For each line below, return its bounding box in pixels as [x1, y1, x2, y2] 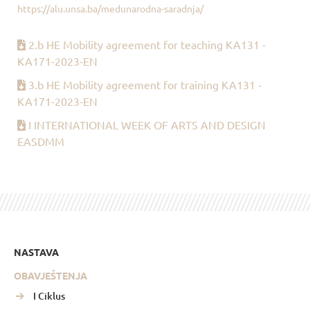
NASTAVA [14, 246, 59, 259]
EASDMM [17, 134, 64, 148]
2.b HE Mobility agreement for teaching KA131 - [28, 37, 266, 51]
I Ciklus [33, 289, 65, 303]
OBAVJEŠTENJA [14, 269, 87, 282]
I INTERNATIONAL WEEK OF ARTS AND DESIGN [28, 117, 266, 131]
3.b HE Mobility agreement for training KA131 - [28, 77, 262, 91]
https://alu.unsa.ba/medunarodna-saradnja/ [17, 2, 203, 15]
